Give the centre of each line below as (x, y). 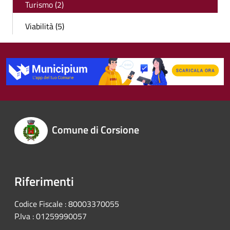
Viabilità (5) (45, 26)
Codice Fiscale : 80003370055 (67, 204)
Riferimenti (44, 181)
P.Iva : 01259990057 (51, 216)
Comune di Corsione (95, 130)
